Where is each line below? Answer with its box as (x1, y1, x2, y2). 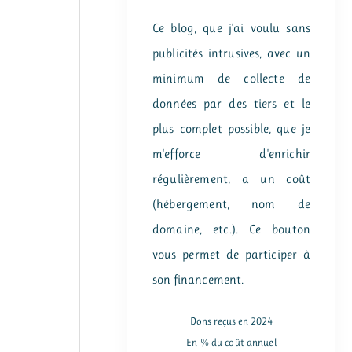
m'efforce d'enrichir (152, 146, 310, 161)
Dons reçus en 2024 (190, 314, 273, 327)
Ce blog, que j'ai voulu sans (152, 20, 310, 35)
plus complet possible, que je (152, 121, 310, 136)
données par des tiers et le (152, 96, 310, 111)
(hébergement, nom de (152, 196, 310, 211)
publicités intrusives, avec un (152, 46, 310, 60)
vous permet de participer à (152, 247, 310, 262)
